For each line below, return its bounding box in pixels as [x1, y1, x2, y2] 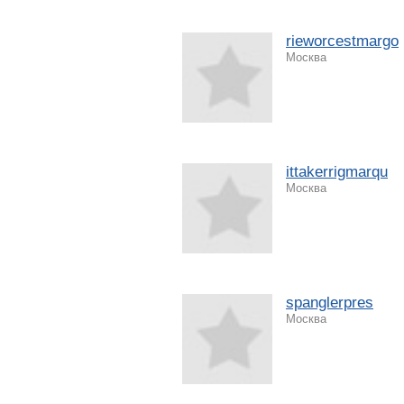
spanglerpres [286, 293, 373, 311]
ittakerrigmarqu [286, 162, 388, 180]
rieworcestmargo [286, 32, 399, 50]
